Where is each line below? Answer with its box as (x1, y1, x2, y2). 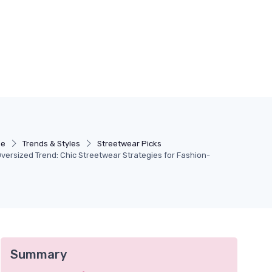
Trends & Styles (22, 139, 80, 148)
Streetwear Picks (97, 139, 161, 148)
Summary (10, 247, 67, 262)
